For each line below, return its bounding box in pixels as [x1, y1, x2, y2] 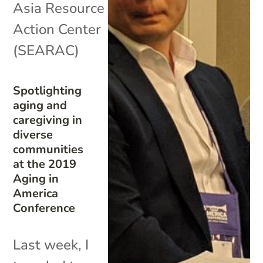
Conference [13, 200, 76, 216]
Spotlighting [13, 82, 82, 99]
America [13, 185, 59, 201]
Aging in [13, 170, 59, 187]
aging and [13, 97, 68, 113]
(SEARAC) [13, 41, 80, 60]
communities [13, 141, 84, 157]
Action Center [13, 19, 102, 39]
